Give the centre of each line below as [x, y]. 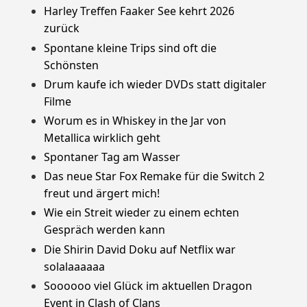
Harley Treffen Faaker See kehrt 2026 [139, 11]
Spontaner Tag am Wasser [112, 157]
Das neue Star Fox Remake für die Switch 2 [154, 176]
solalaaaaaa [74, 266]
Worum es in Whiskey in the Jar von [135, 120]
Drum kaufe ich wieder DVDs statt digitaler [155, 84]
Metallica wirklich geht [102, 137]
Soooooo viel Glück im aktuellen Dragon [148, 285]
